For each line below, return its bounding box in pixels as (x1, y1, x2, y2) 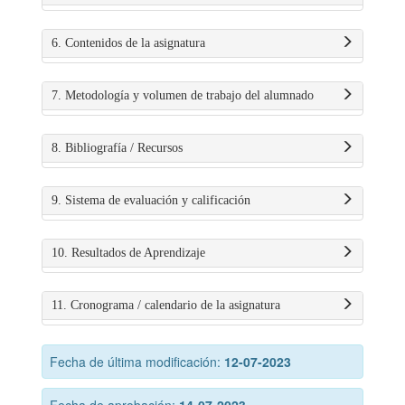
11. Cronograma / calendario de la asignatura (52, 298, 280, 312)
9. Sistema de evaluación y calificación (52, 193, 250, 207)
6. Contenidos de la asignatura (52, 36, 205, 50)
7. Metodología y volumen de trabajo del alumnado (52, 89, 314, 102)
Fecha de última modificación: (50, 353, 224, 371)
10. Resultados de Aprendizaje (52, 246, 205, 259)
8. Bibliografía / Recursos (52, 141, 183, 155)
